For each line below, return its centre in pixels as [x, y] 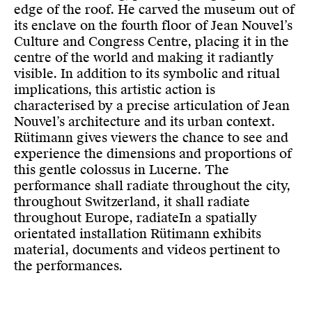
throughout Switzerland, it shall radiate [132, 202]
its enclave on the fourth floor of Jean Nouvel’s [153, 26]
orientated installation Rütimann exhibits [138, 234]
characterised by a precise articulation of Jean [152, 106]
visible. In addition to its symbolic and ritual [147, 74]
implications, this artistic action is [115, 90]
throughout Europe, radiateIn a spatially [135, 218]
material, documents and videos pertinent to [147, 250]
